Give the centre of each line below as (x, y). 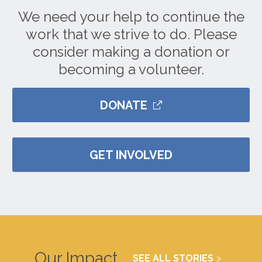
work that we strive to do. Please (131, 35)
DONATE (123, 105)
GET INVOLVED (131, 155)
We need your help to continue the (131, 17)
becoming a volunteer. (131, 70)
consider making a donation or (131, 52)
